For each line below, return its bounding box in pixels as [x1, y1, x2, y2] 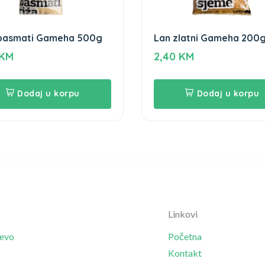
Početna [168, 230, 202, 242]
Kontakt [168, 247, 202, 258]
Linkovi [168, 208, 198, 219]
